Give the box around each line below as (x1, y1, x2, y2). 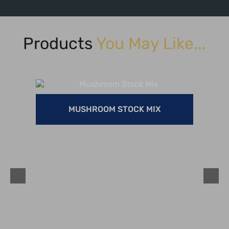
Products (23, 34, 96, 54)
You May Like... (96, 34, 206, 54)
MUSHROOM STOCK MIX (68, 104, 161, 114)
